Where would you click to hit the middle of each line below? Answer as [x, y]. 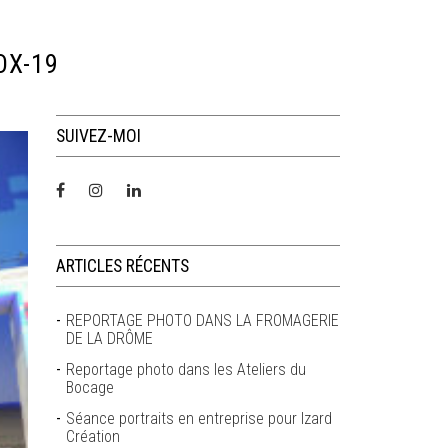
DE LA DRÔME [110, 338]
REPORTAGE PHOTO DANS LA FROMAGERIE [203, 320]
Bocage [90, 387]
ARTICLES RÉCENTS [123, 266]
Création [93, 436]
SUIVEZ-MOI [99, 136]
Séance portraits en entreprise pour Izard [199, 418]
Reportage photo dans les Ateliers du [186, 369]
